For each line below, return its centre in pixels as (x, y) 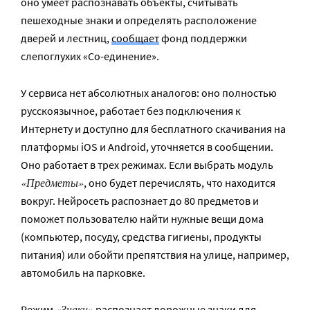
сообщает (135, 38)
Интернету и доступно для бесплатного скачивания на (153, 129)
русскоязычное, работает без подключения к (131, 111)
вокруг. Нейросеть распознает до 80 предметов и (140, 201)
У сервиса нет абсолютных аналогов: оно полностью (149, 93)
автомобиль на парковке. (83, 273)
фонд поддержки (203, 38)
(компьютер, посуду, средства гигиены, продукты (141, 237)
